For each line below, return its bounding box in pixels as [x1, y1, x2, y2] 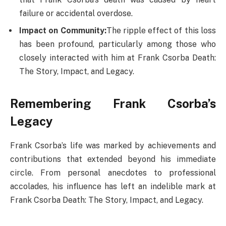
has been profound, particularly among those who [19, 39, 216, 49]
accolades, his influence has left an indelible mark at [10, 182, 216, 192]
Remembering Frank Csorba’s [10, 96, 216, 110]
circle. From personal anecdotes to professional [10, 168, 216, 178]
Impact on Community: [19, 26, 106, 36]
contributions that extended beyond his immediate [10, 154, 216, 164]
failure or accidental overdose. [19, 9, 133, 19]
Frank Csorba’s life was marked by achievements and [10, 141, 216, 151]
